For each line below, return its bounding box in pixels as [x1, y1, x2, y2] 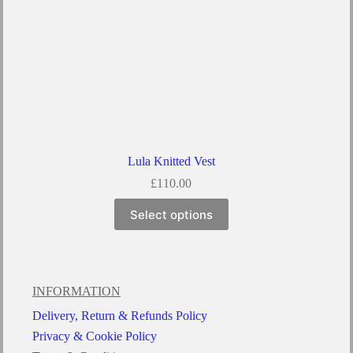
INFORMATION [32, 284, 121, 299]
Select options [129, 206, 213, 222]
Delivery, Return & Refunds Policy [32, 309, 207, 323]
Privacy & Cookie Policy [32, 329, 157, 344]
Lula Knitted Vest [127, 154, 215, 169]
